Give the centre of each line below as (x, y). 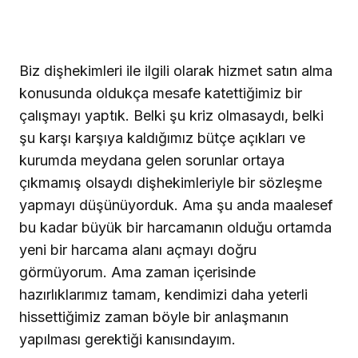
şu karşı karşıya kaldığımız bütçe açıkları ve (162, 138)
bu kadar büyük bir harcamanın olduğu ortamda (175, 228)
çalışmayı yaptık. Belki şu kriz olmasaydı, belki (171, 116)
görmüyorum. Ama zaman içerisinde (137, 272)
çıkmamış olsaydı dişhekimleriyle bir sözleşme (171, 183)
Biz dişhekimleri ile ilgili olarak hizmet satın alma (176, 71)
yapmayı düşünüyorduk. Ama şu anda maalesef (176, 205)
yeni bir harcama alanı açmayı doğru (138, 250)
